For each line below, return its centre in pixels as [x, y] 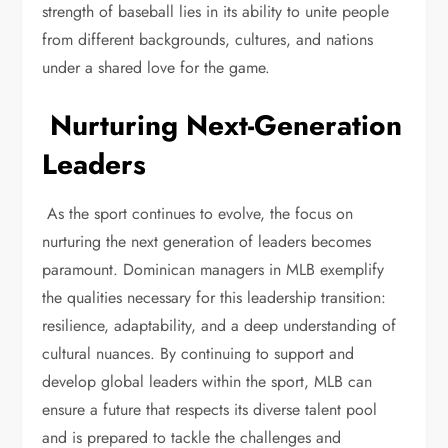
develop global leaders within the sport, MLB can [207, 381]
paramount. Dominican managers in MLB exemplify [213, 269]
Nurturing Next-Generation [222, 125]
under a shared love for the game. [159, 67]
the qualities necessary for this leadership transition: [214, 297]
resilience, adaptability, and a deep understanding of [219, 325]
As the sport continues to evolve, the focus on [198, 213]
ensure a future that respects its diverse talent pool [210, 409]
